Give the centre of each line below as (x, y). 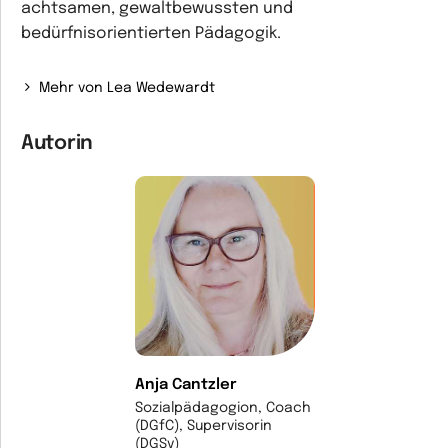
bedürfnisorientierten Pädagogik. (151, 33)
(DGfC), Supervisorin (203, 426)
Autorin (57, 143)
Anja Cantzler (185, 385)
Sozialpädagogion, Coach (222, 408)
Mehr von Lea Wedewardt (127, 88)
